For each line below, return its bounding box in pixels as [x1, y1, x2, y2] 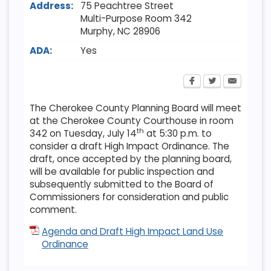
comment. [29, 203, 77, 216]
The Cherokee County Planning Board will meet [29, 101, 241, 114]
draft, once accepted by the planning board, [29, 152, 232, 165]
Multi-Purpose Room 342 [80, 11, 192, 25]
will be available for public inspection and [29, 165, 214, 178]
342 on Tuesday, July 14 [29, 126, 137, 140]
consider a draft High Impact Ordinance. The [29, 139, 229, 152]
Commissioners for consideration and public [29, 190, 229, 203]
